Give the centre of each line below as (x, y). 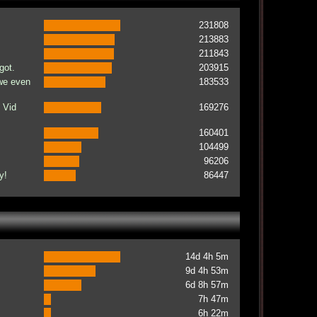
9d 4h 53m (207, 271)
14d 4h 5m (207, 257)
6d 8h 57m (207, 285)
